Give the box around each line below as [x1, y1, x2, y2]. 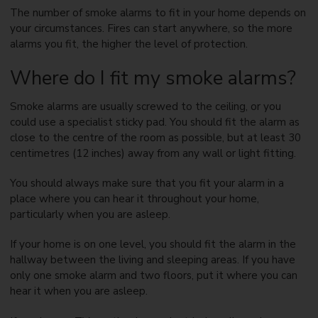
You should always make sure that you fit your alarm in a [9, 176, 284, 191]
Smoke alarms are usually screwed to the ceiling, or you [9, 99, 281, 114]
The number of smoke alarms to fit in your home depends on [9, 6, 306, 21]
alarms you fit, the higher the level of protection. [9, 37, 248, 52]
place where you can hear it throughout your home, [9, 192, 259, 207]
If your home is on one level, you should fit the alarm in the [9, 237, 296, 252]
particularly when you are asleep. [9, 207, 170, 222]
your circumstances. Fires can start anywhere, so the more [9, 21, 292, 36]
